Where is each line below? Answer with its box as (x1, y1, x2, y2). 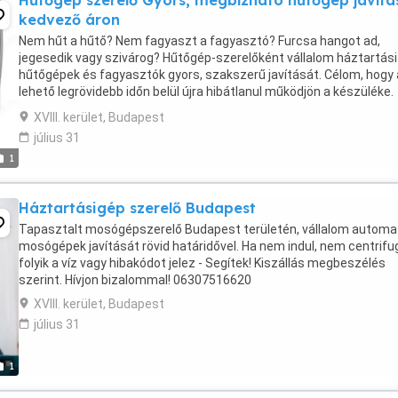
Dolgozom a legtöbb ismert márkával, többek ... (19, 101, 284, 115)
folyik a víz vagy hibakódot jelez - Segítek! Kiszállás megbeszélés (19, 256, 386, 270)
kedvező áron (19, 11, 120, 28)
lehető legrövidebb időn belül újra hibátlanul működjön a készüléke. (19, 84, 394, 99)
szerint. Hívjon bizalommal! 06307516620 (19, 273, 251, 287)
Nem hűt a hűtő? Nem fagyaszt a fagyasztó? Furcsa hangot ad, (19, 34, 380, 48)
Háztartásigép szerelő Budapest (19, 199, 256, 217)
